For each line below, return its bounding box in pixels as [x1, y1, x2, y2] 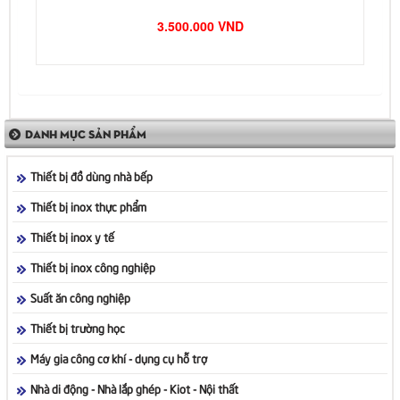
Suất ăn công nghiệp [30, 288, 130, 305]
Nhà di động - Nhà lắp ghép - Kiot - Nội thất [30, 379, 238, 396]
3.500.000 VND [156, 16, 244, 35]
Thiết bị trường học [30, 319, 125, 336]
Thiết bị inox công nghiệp [30, 258, 155, 275]
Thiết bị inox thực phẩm [30, 197, 146, 214]
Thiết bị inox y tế [30, 228, 114, 245]
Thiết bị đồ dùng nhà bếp [30, 167, 153, 184]
